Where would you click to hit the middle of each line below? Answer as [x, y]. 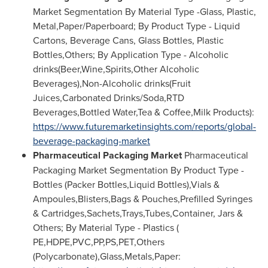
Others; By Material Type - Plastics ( [106, 227]
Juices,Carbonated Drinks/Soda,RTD [109, 98]
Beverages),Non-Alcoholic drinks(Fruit [112, 83]
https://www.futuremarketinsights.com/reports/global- [144, 126]
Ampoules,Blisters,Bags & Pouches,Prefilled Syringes [143, 199]
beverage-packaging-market [92, 141]
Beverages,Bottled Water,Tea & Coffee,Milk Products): [144, 112]
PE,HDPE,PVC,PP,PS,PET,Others [99, 242]
